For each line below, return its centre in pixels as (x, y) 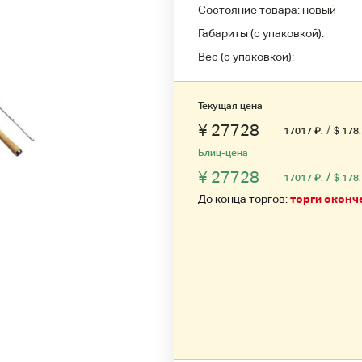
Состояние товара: (250, 10)
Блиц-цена (223, 153)
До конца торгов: (244, 199)
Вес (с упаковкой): (246, 57)
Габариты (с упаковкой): (261, 33)
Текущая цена (230, 106)
